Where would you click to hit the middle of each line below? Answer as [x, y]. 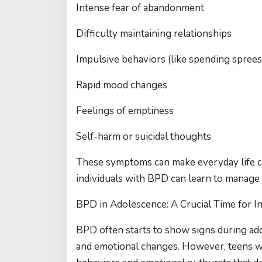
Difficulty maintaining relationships [154, 34]
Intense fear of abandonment [140, 8]
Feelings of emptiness [125, 111]
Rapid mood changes [122, 85]
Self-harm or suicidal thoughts [144, 137]
